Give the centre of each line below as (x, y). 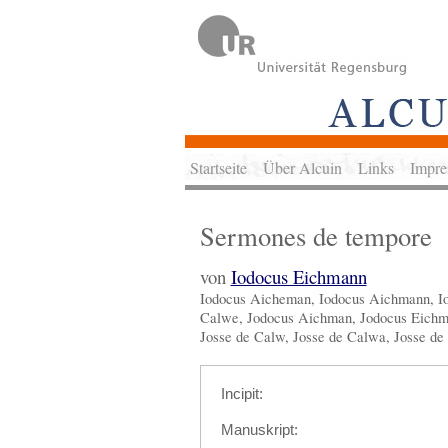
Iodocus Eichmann (298, 276)
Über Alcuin (302, 167)
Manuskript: (259, 429)
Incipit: (241, 393)
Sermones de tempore (315, 236)
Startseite (218, 167)
